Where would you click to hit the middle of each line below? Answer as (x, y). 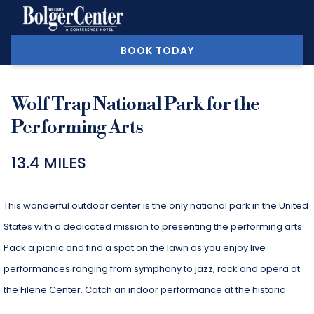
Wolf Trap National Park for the (135, 104)
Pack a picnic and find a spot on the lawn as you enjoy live (135, 248)
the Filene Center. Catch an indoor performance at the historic (144, 290)
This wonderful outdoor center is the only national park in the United (156, 206)
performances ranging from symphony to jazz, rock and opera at (152, 269)
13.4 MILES (49, 163)
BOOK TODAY (157, 50)
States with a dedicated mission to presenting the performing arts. (154, 227)
